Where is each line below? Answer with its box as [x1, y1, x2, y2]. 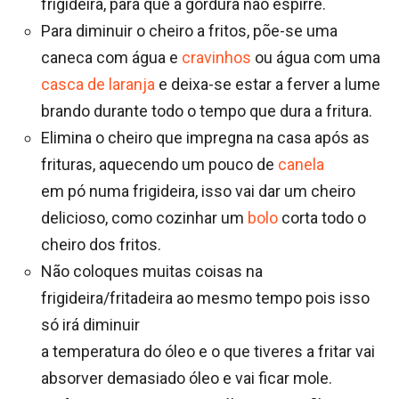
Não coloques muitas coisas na [41, 262, 263, 281]
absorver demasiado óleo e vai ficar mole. [41, 369, 332, 388]
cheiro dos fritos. [41, 235, 161, 255]
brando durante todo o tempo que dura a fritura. [41, 102, 372, 121]
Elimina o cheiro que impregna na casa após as [41, 128, 370, 148]
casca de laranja [41, 75, 155, 94]
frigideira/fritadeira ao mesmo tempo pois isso [41, 289, 370, 308]
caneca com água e [41, 48, 182, 68]
